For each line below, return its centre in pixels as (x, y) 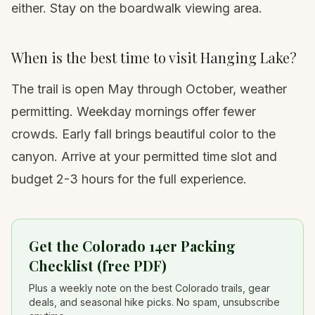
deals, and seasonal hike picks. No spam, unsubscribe (154, 302)
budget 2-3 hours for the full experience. (129, 179)
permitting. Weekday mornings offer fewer (134, 112)
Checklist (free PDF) (98, 266)
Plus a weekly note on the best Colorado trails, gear (149, 288)
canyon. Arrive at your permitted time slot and (144, 157)
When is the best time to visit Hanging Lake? (154, 58)
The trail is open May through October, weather (149, 89)
